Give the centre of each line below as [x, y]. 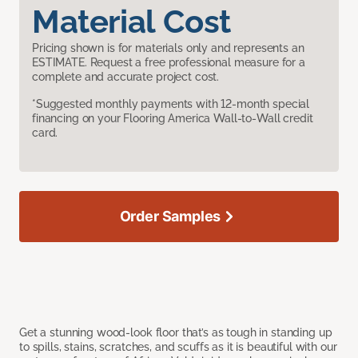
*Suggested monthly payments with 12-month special [171, 104]
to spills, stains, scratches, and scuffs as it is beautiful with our [178, 347]
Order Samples [170, 217]
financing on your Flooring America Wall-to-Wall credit [173, 119]
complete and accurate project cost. [126, 77]
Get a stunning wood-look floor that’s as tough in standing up [176, 333]
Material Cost [131, 22]
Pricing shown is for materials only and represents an [168, 48]
